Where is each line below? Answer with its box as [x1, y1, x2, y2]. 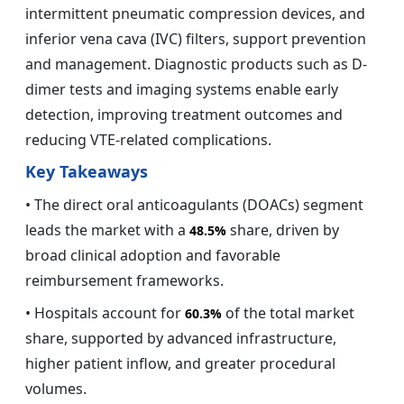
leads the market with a [25, 219, 189, 240]
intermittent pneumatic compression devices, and [25, 3, 365, 23]
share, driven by [226, 219, 339, 240]
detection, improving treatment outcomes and [25, 104, 343, 124]
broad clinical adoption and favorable [25, 244, 280, 265]
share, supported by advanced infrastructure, [25, 327, 336, 348]
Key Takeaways [25, 160, 148, 182]
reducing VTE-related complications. [25, 129, 271, 150]
